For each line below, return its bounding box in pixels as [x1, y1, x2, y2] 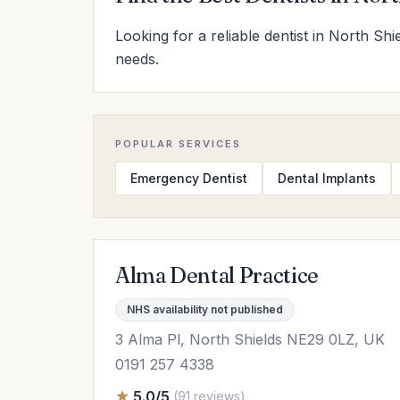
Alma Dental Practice [115, 262, 319, 288]
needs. [115, 50, 159, 68]
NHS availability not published [127, 303, 283, 316]
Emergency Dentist [130, 171, 247, 186]
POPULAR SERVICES [115, 137, 241, 150]
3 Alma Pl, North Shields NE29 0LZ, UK [115, 330, 385, 348]
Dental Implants [278, 171, 376, 186]
